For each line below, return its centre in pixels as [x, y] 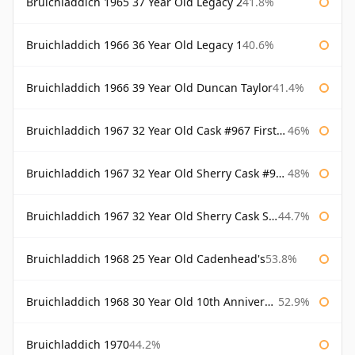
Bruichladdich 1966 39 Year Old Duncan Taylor [149, 88]
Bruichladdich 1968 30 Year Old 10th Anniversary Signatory [145, 302]
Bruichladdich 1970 [78, 345]
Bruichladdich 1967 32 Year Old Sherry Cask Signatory [147, 216]
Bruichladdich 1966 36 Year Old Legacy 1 [134, 45]
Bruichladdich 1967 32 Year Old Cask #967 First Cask [151, 131]
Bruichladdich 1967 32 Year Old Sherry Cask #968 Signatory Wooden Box [151, 174]
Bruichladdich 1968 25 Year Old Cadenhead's [146, 259]
